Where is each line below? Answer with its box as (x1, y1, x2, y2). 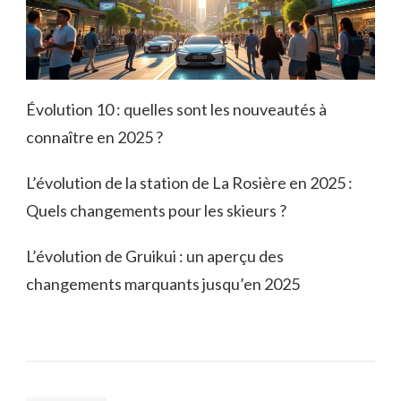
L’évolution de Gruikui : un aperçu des (26, 245, 284, 266)
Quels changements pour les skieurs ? (26, 200, 286, 220)
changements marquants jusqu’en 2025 (26, 273, 300, 294)
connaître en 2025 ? (26, 126, 163, 147)
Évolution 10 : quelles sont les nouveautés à (26, 98, 327, 119)
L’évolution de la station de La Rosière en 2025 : (26, 172, 353, 192)
